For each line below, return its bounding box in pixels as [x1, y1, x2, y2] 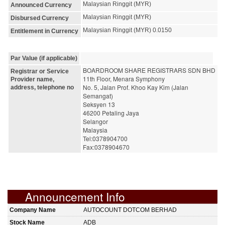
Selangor [83, 117, 108, 126]
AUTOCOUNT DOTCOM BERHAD [83, 206, 177, 213]
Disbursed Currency [11, 14, 69, 22]
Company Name [10, 206, 56, 213]
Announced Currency [11, 1, 72, 9]
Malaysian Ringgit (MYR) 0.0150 [83, 26, 172, 34]
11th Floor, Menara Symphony [83, 74, 165, 83]
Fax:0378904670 [83, 142, 130, 151]
